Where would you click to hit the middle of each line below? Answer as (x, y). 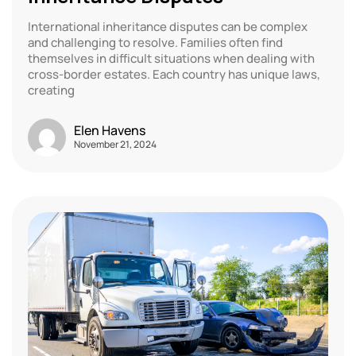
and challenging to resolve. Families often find (155, 43)
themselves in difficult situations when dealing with (171, 59)
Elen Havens (110, 130)
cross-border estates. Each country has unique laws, (174, 75)
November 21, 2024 (115, 144)
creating (51, 91)
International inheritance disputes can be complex (168, 27)
